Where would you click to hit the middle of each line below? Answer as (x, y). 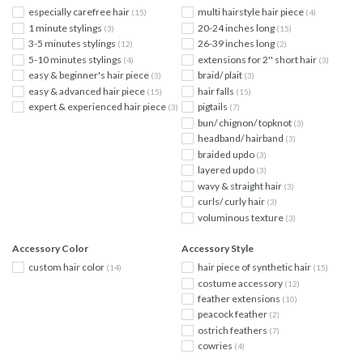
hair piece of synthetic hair (255, 267)
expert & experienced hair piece (98, 107)
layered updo (227, 170)
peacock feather (233, 314)
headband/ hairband (241, 139)
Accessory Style (218, 248)
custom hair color (67, 267)
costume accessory (241, 283)
